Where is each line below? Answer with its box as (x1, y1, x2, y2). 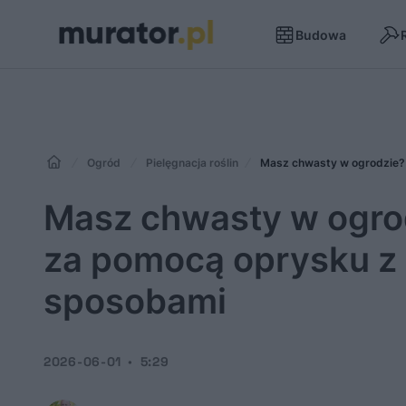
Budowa (295, 26, 346, 43)
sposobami (43, 280, 227, 322)
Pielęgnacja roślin (146, 156, 238, 169)
